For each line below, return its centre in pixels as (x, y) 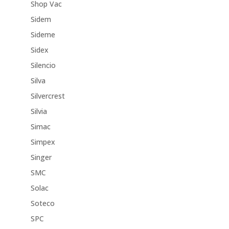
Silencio (43, 65)
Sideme (43, 35)
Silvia (39, 111)
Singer (41, 157)
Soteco (42, 203)
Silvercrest (48, 96)
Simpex (43, 142)
